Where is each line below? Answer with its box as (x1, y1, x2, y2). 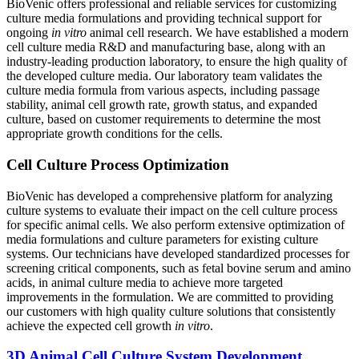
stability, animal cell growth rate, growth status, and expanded (6, 98, 317, 112)
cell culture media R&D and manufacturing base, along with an (6, 40, 325, 54)
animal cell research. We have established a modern (87, 26, 349, 40)
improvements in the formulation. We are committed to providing (6, 289, 333, 304)
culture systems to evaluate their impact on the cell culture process (6, 203, 337, 217)
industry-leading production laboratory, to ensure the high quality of (6, 54, 347, 69)
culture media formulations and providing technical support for (6, 11, 321, 26)
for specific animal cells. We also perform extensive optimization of (6, 217, 345, 232)
